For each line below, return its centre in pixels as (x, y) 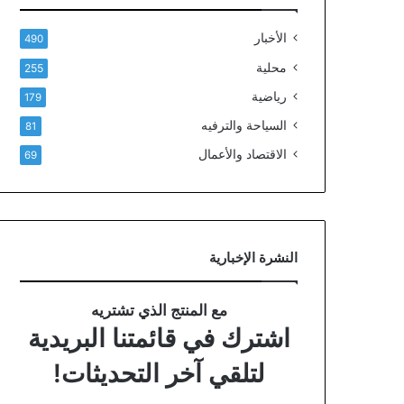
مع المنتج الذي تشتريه (159, 310)
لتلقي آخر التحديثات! (159, 373)
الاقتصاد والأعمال (243, 154)
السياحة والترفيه (244, 125)
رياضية (269, 96)
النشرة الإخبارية (253, 257)
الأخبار (271, 38)
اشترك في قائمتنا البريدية (159, 338)
